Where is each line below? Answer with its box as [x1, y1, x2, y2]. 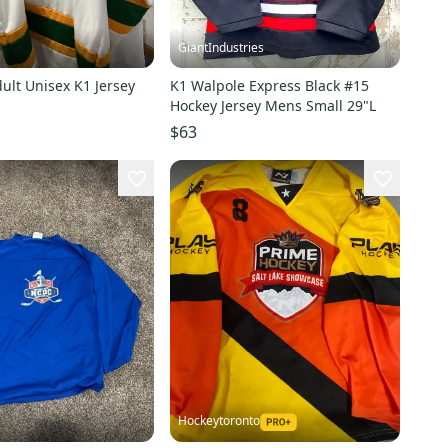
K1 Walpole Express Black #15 [169, 76, 369, 96]
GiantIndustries [177, 39, 264, 57]
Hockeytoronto [177, 412, 260, 430]
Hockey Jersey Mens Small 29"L [169, 96, 376, 116]
